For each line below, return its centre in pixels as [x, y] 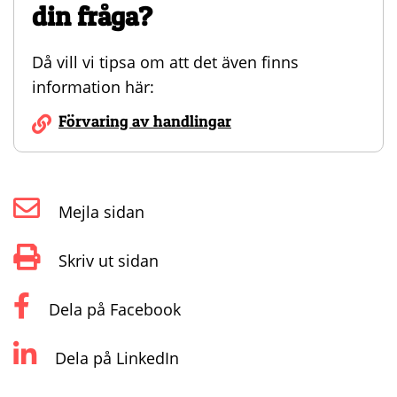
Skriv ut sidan [106, 261]
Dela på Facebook [113, 310]
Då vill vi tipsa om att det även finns [165, 62]
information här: [93, 87]
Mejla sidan [99, 212]
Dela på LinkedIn [115, 358]
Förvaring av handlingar [145, 121]
